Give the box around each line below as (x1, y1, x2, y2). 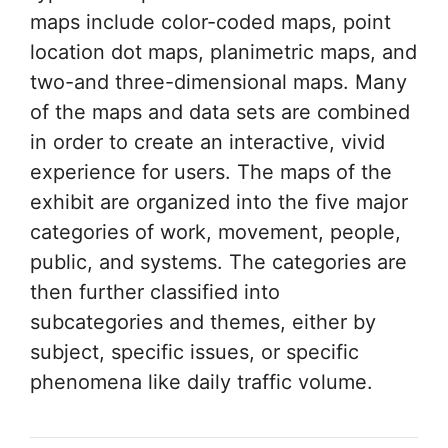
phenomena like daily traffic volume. (30, 369, 373, 394)
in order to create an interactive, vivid (30, 129, 385, 154)
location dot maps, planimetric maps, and (30, 39, 417, 64)
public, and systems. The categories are (30, 249, 407, 274)
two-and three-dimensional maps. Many (30, 69, 407, 94)
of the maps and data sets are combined (30, 99, 410, 124)
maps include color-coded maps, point (30, 9, 391, 34)
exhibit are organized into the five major (30, 189, 408, 214)
